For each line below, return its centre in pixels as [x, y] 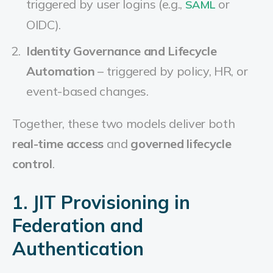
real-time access [58, 144]
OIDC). [44, 25]
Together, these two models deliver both [124, 123]
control [32, 164]
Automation [61, 71]
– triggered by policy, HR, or [171, 71]
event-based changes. [87, 91]
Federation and [78, 225]
